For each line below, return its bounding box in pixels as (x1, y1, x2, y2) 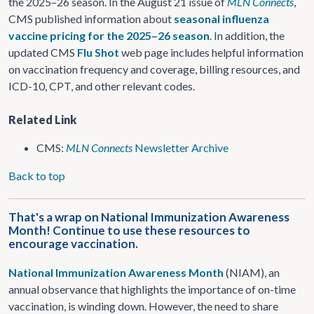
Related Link (8, 113, 76, 126)
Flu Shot (77, 46, 119, 59)
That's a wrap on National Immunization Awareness (8, 210, 289, 224)
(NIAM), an (224, 266, 280, 279)
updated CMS (8, 46, 77, 59)
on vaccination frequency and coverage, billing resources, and (8, 62, 300, 76)
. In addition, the (210, 29, 285, 42)
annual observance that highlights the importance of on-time (8, 282, 296, 296)
